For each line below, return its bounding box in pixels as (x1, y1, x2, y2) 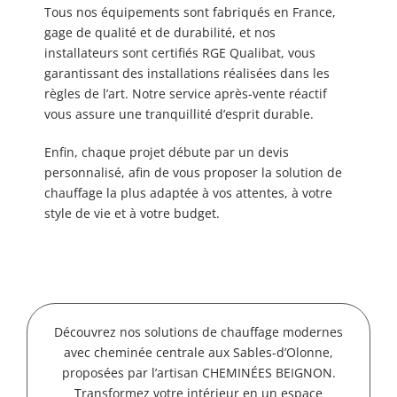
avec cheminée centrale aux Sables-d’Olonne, (64, 344, 333, 362)
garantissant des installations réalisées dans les (44, 65, 330, 82)
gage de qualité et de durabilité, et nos (44, 24, 276, 42)
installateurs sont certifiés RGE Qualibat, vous (44, 44, 315, 62)
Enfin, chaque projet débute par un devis (44, 144, 289, 161)
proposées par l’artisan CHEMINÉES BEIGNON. (61, 364, 336, 382)
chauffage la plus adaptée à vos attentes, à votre (44, 184, 332, 202)
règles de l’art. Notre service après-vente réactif (44, 85, 327, 103)
